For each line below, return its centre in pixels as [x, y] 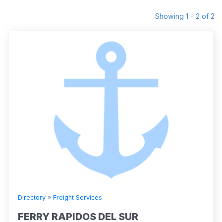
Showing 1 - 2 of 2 [185, 16]
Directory [32, 198]
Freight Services [78, 198]
